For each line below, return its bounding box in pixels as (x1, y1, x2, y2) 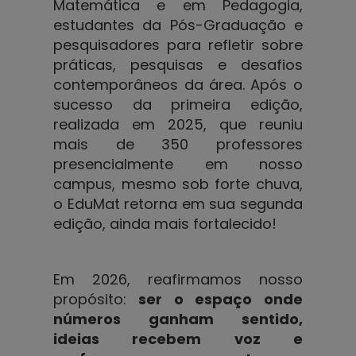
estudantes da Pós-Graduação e (53, 14, 303, 35)
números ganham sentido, (53, 308, 303, 329)
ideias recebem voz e (53, 328, 303, 349)
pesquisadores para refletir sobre (53, 34, 303, 55)
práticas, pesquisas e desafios (53, 54, 303, 75)
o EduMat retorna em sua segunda (53, 193, 303, 214)
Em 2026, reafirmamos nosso (53, 269, 303, 289)
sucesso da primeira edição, (53, 94, 303, 114)
